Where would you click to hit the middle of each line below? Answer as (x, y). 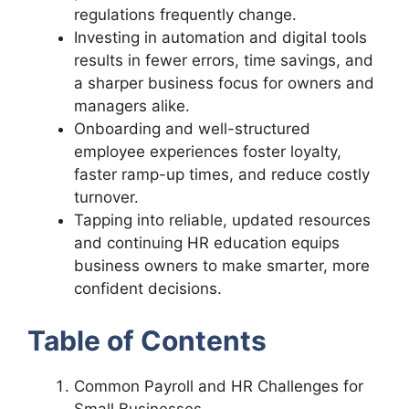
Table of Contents (147, 340)
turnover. (106, 198)
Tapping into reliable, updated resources (222, 220)
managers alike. (132, 106)
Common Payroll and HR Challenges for (219, 386)
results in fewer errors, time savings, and (224, 61)
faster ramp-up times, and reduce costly (222, 175)
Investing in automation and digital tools (220, 38)
